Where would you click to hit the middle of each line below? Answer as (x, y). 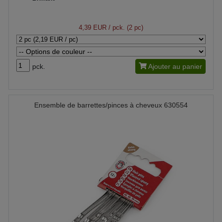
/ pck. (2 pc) (125, 27)
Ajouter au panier (175, 66)
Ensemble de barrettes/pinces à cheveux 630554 (111, 105)
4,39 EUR (93, 27)
